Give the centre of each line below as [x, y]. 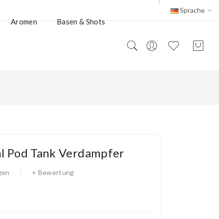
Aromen [24, 21]
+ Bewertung [53, 172]
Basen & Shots [81, 21]
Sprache [192, 10]
